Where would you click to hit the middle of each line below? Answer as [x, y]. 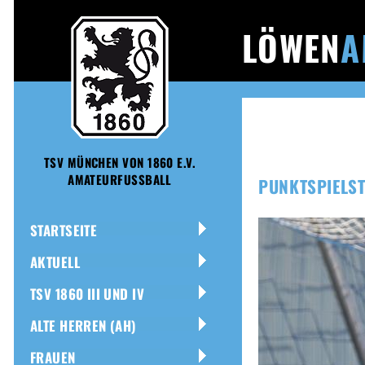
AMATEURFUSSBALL [120, 179]
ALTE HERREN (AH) [84, 325]
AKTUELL [55, 262]
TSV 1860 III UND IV [87, 294]
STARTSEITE [64, 230]
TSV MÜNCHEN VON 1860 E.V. [120, 162]
